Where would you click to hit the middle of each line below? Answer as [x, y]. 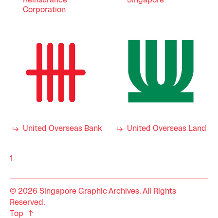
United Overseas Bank [63, 129]
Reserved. [27, 203]
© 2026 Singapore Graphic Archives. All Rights [93, 192]
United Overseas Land [167, 129]
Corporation [44, 10]
